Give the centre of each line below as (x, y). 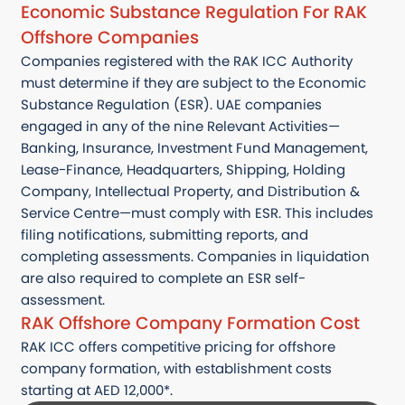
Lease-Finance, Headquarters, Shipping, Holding (183, 170)
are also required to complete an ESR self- (163, 279)
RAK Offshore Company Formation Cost (190, 324)
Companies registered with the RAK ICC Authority (187, 62)
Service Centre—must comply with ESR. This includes (197, 214)
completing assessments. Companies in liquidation (195, 257)
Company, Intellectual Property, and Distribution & (190, 192)
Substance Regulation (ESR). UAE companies (171, 105)
